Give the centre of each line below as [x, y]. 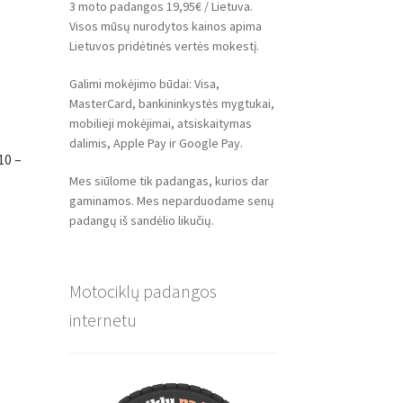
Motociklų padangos [143, 291]
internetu [103, 319]
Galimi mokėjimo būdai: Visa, [144, 84]
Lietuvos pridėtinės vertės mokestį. [164, 46]
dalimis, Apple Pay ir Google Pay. [156, 143]
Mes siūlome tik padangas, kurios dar [169, 180]
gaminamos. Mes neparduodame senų [171, 200]
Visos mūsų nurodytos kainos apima [165, 27]
